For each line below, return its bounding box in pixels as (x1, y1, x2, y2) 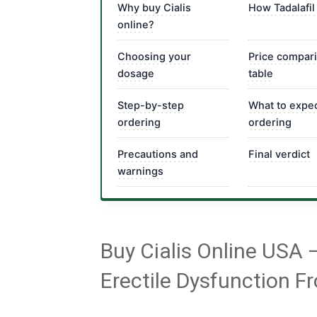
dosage (117, 67, 154, 80)
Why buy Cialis (117, 1, 191, 14)
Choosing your (117, 50, 191, 63)
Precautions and (117, 148, 198, 161)
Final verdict (248, 148, 310, 161)
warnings (117, 165, 163, 178)
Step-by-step (117, 99, 184, 112)
